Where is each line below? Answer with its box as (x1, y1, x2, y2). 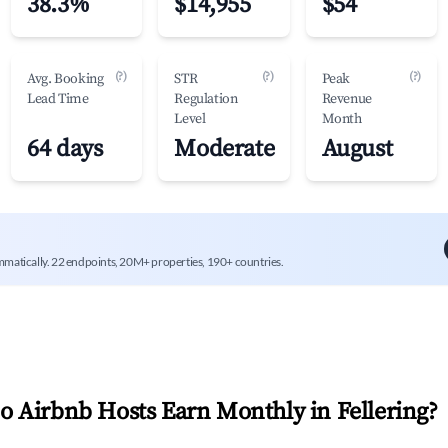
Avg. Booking (27, 70, 104, 88)
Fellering (336, 397, 429, 427)
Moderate (174, 134, 275, 164)
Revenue (321, 90, 372, 108)
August (321, 134, 393, 164)
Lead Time (27, 90, 89, 108)
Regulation (174, 90, 238, 108)
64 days (27, 134, 103, 164)
